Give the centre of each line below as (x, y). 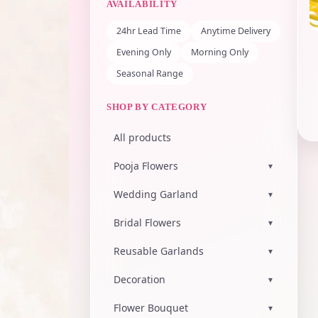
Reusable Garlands (159, 251)
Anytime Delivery (236, 31)
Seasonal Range (150, 73)
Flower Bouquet (151, 308)
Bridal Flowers (147, 223)
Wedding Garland (156, 194)
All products (142, 137)
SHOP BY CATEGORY (157, 107)
